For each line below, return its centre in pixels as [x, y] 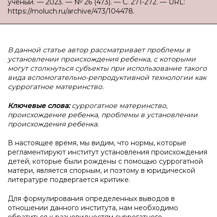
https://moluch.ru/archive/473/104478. [71, 11]
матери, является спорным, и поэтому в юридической [101, 170]
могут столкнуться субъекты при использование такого [107, 68]
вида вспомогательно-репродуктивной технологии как [107, 77]
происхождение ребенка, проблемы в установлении [103, 115]
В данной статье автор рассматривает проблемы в [99, 50]
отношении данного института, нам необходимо [93, 208]
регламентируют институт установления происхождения [108, 152]
